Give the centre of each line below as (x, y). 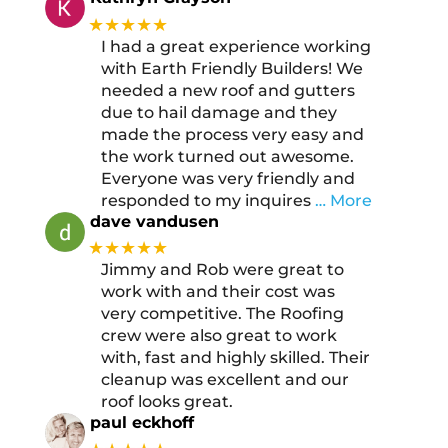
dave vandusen (154, 221)
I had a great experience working (235, 46)
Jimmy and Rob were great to (222, 270)
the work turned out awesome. (227, 156)
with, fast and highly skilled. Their (235, 358)
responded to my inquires (205, 200)
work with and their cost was (217, 292)
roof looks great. (166, 402)
